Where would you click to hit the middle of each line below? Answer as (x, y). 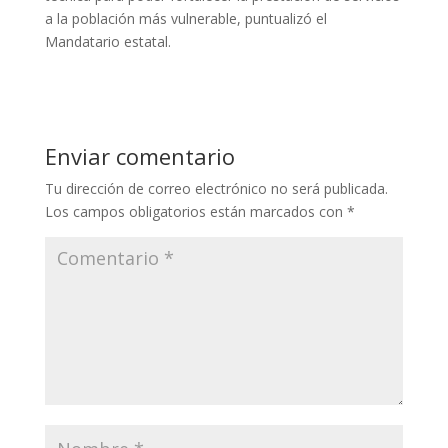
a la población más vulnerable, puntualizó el (185, 18)
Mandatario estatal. (107, 41)
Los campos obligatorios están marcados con (195, 211)
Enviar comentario (139, 155)
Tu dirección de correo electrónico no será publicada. (216, 188)
